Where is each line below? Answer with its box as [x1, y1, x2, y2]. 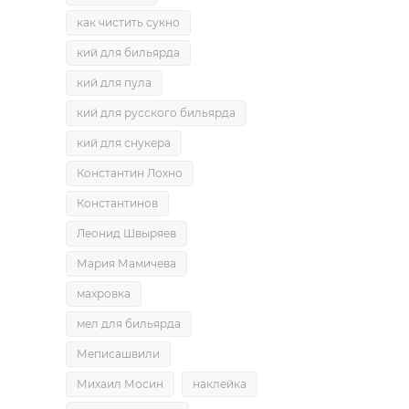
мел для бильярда [77, 317, 181, 330]
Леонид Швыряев [77, 226, 176, 240]
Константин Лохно [77, 166, 183, 180]
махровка [77, 287, 131, 300]
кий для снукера [77, 136, 171, 150]
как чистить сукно [77, 16, 180, 29]
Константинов [77, 196, 158, 210]
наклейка [193, 377, 246, 391]
